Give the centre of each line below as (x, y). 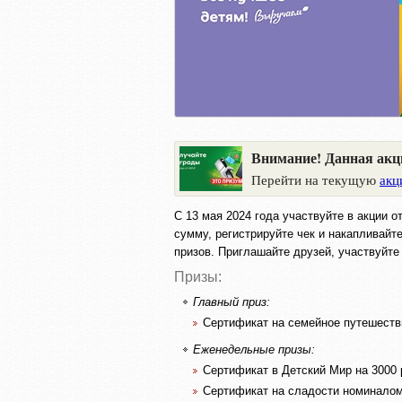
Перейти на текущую (315, 179)
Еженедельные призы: (254, 349)
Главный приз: (232, 302)
